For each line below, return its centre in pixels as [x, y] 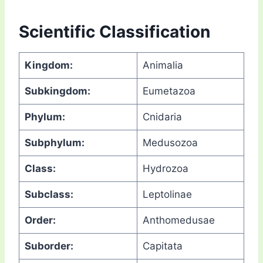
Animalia [163, 65]
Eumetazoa [169, 91]
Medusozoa [170, 143]
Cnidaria [162, 117]
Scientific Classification [114, 32]
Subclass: [64, 195]
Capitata [162, 246]
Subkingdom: [64, 91]
